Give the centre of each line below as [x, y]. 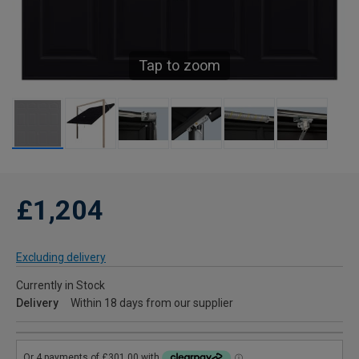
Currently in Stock [61, 286]
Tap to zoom [179, 66]
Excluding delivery [61, 258]
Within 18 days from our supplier [152, 303]
